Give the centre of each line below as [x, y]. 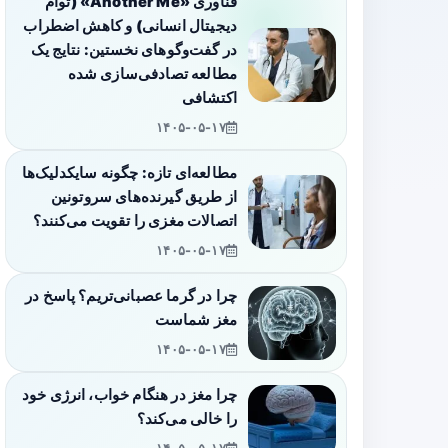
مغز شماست [195, 320]
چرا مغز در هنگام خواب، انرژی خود [129, 395]
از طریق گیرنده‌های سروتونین [143, 197]
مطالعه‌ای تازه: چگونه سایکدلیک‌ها [129, 173]
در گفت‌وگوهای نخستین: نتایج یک [134, 50]
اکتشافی [209, 98]
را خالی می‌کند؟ [186, 419]
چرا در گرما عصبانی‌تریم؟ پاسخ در [131, 296]
